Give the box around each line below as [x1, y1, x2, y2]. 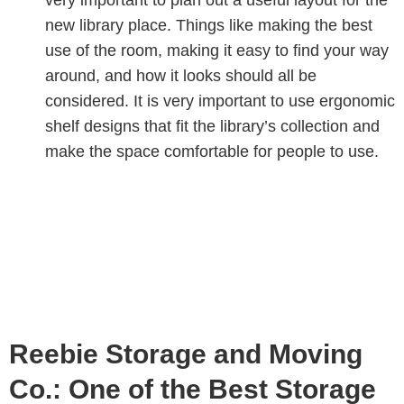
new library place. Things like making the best [45, 15, 372, 34]
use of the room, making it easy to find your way [45, 41, 389, 60]
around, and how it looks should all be [45, 66, 317, 85]
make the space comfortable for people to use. [45, 142, 379, 161]
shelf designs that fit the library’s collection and [45, 116, 380, 135]
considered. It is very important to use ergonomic [45, 91, 395, 110]
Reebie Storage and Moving [9, 338, 363, 369]
